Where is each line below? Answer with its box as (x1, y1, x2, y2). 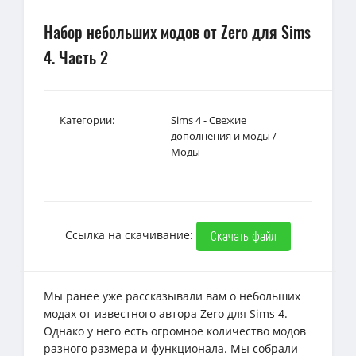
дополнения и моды (171, 128, 270, 143)
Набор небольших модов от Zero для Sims (44, 19, 311, 44)
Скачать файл (211, 227, 277, 243)
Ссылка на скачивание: (65, 227, 196, 243)
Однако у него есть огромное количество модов (44, 323, 306, 339)
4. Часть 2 (44, 44, 108, 69)
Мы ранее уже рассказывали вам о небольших (44, 288, 300, 304)
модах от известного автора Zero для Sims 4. (44, 305, 288, 321)
